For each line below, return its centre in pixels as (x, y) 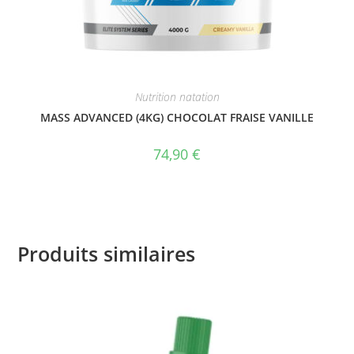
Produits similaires (107, 253)
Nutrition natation (177, 97)
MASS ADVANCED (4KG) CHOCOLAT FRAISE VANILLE (177, 118)
